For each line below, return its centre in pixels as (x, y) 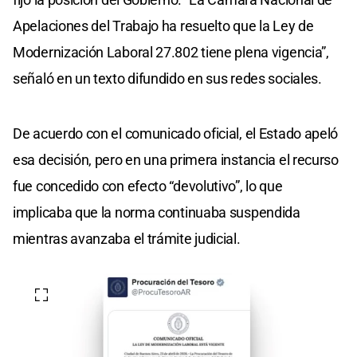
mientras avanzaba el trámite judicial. (127, 238)
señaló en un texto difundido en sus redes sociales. (167, 78)
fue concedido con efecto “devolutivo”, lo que (148, 186)
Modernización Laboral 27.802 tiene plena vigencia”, (171, 52)
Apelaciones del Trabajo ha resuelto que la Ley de (163, 25)
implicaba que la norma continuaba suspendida (157, 212)
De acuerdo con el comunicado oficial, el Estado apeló (176, 133)
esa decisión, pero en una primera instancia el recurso (176, 159)
